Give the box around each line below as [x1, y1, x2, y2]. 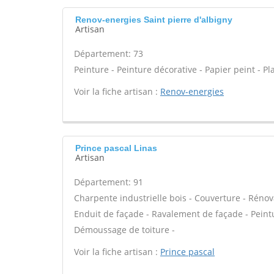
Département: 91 [74, 176, 143, 188]
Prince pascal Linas [75, 143, 157, 153]
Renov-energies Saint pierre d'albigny [75, 15, 232, 24]
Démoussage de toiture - [74, 224, 175, 235]
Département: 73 [74, 48, 143, 59]
